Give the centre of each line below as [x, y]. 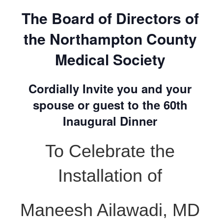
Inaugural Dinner [110, 121]
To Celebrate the [110, 151]
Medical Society [110, 59]
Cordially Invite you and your [110, 89]
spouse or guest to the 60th [110, 105]
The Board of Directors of [110, 18]
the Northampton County [110, 38]
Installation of [110, 176]
